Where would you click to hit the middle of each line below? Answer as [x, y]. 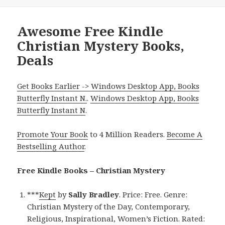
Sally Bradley [94, 195]
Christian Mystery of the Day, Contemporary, [109, 207]
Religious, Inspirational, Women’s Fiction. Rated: [116, 219]
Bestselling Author [51, 146]
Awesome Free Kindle [90, 31]
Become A [185, 134]
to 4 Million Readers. [128, 134]
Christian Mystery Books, [101, 46]
